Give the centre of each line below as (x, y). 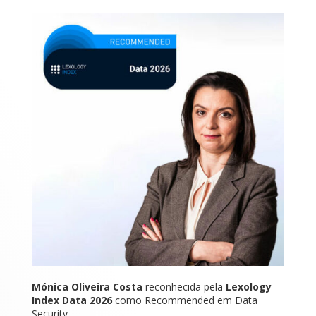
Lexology (248, 287)
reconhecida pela (184, 287)
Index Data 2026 (72, 300)
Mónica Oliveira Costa (87, 287)
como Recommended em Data (184, 300)
